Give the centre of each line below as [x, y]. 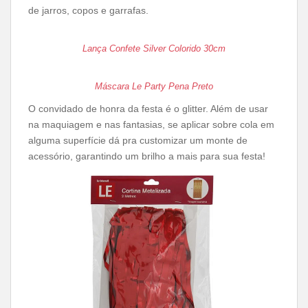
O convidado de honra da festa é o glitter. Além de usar [148, 109]
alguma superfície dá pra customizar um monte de [138, 140]
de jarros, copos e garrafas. [88, 10]
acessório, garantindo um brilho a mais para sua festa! [147, 156]
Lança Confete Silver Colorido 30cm [154, 48]
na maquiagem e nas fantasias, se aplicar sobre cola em [151, 124]
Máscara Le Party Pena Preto [154, 86]
